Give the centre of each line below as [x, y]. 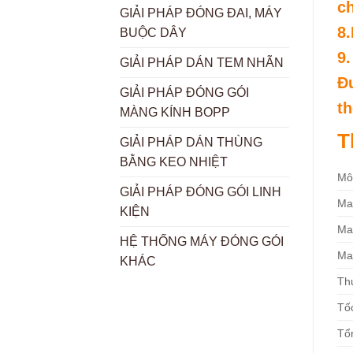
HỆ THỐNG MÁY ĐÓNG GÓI [202, 242]
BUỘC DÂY [153, 33]
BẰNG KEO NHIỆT [174, 162]
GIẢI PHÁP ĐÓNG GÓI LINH [201, 192]
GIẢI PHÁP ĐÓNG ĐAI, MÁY [201, 13]
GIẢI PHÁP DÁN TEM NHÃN [202, 63]
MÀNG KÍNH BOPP [175, 113]
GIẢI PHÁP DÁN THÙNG [191, 143]
